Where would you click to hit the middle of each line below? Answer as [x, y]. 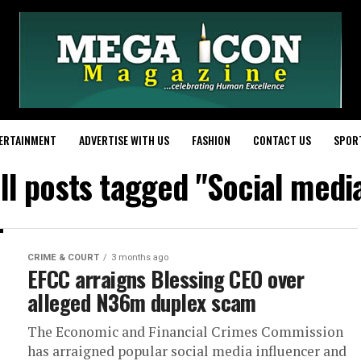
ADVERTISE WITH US [124, 140]
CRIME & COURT [63, 257]
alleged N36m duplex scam [142, 302]
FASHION [211, 140]
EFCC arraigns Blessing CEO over [166, 279]
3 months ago [140, 257]
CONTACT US [282, 140]
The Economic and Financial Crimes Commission [185, 332]
